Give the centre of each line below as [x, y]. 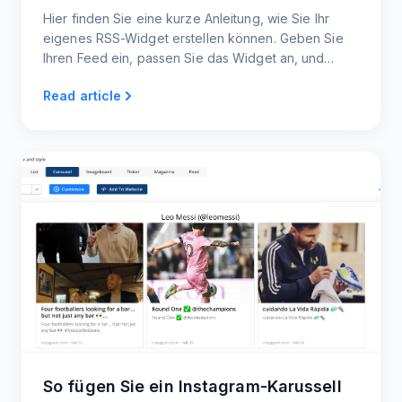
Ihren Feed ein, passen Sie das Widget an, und [184, 58]
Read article [83, 96]
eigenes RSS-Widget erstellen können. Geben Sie [194, 39]
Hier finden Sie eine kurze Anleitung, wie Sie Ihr [186, 19]
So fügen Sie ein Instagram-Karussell [192, 387]
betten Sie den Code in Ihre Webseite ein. [170, 78]
